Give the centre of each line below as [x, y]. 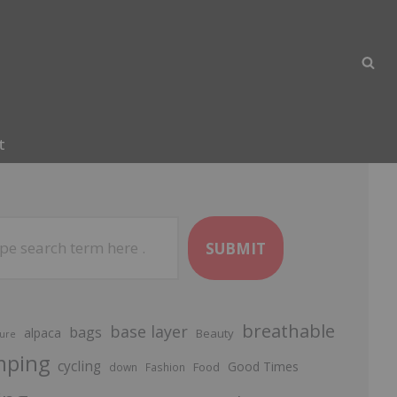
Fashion [165, 367]
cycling [79, 366]
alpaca [42, 333]
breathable [288, 331]
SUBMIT [235, 248]
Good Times [263, 366]
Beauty [214, 333]
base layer [148, 331]
